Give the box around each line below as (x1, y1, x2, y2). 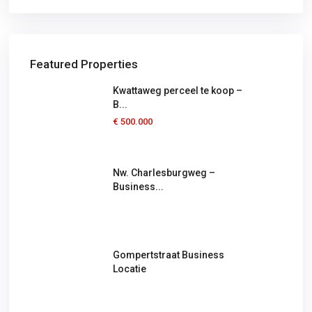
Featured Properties (30, 57, 139, 72)
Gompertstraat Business (113, 249, 225, 261)
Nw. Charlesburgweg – (113, 167, 216, 179)
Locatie (113, 263, 147, 275)
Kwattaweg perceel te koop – (113, 85, 243, 97)
